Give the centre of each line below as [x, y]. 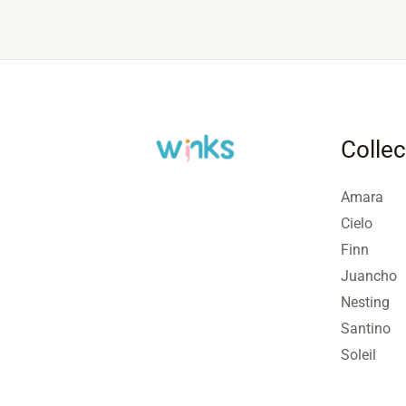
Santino [365, 328]
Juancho [368, 275]
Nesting [365, 302]
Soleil [358, 354]
